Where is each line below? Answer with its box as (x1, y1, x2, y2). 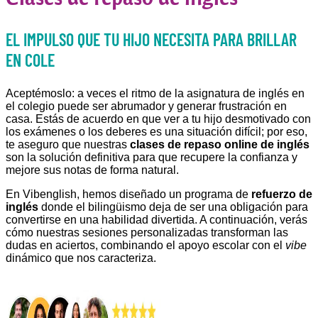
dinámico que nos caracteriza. (6, 251, 156, 264)
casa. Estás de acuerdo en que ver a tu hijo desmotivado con (6, 112, 311, 125)
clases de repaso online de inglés (130, 138, 309, 150)
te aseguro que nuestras (6, 138, 130, 150)
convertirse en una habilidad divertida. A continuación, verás (6, 213, 307, 226)
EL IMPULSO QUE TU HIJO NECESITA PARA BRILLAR (6, 28, 297, 50)
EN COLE (6, 49, 55, 70)
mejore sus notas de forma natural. (6, 163, 179, 176)
